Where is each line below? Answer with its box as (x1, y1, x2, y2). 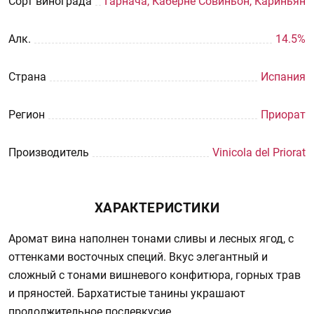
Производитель (8, 146, 89, 159)
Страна (8, 70, 46, 83)
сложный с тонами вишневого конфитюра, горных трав (8, 268, 301, 282)
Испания (261, 70, 306, 83)
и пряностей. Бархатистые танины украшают (8, 287, 245, 300)
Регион (8, 108, 45, 121)
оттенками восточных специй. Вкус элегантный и (8, 250, 268, 264)
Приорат (261, 108, 306, 121)
